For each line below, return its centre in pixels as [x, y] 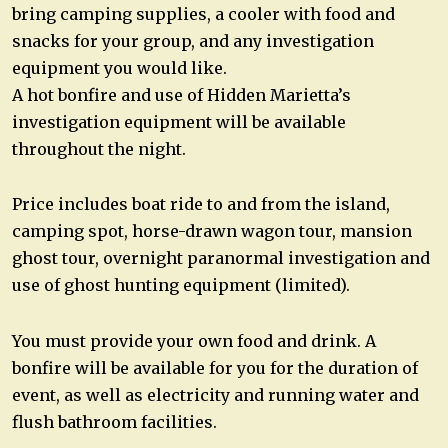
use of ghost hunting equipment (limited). [181, 285]
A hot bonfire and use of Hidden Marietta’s [181, 94]
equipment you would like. [119, 67]
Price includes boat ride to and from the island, [201, 204]
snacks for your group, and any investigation [193, 40]
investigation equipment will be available [179, 121]
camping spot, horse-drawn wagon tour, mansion [212, 231]
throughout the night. [99, 148]
